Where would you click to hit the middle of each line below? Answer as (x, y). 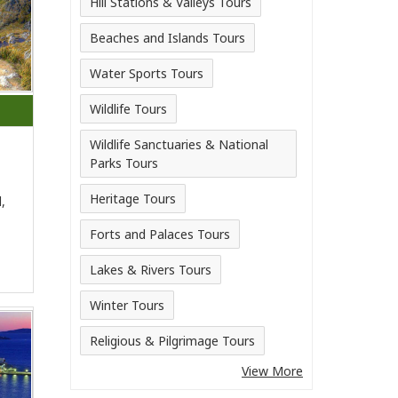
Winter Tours (127, 305)
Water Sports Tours (147, 73)
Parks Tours (124, 163)
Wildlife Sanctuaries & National (179, 144)
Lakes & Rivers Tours (151, 270)
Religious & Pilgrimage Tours (172, 341)
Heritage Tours (133, 199)
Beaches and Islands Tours (167, 38)
